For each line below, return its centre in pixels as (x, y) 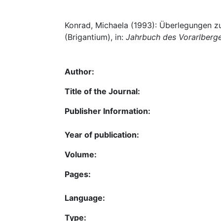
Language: (85, 198)
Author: (79, 72)
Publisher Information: (108, 111)
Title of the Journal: (102, 91)
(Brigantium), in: (95, 37)
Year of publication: (102, 135)
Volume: (81, 154)
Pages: (78, 174)
